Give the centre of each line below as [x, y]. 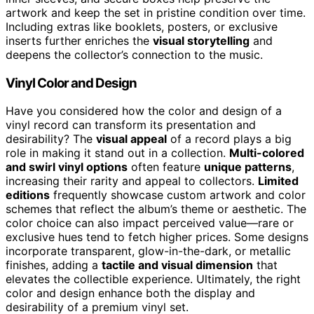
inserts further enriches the [79, 40]
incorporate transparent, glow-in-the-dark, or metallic [148, 251]
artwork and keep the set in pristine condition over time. [156, 12]
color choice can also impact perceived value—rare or [150, 223]
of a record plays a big [229, 139]
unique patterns [248, 167]
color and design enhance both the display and [130, 293]
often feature [166, 167]
